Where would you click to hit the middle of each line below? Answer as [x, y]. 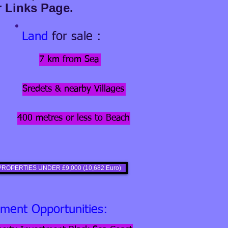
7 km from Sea [69, 60]
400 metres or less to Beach [74, 118]
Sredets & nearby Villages [73, 89]
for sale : [76, 37]
